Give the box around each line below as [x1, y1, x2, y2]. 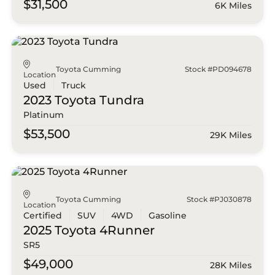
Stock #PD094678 [184, 64, 252, 74]
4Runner [96, 222, 155, 238]
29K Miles [209, 130, 252, 141]
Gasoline [149, 209, 187, 221]
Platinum [23, 109, 64, 121]
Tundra [96, 93, 145, 108]
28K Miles [209, 259, 252, 271]
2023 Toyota [23, 93, 97, 108]
